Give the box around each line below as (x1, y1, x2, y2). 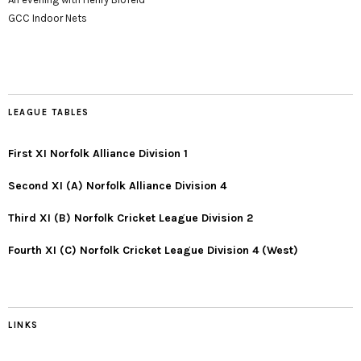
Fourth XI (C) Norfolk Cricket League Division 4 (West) (8, 243, 298, 257)
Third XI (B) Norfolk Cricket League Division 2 (8, 210, 253, 225)
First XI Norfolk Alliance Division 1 (8, 146, 188, 160)
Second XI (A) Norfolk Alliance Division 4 (8, 178, 226, 193)
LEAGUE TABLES (8, 106, 89, 118)
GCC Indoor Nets (8, 11, 87, 24)
